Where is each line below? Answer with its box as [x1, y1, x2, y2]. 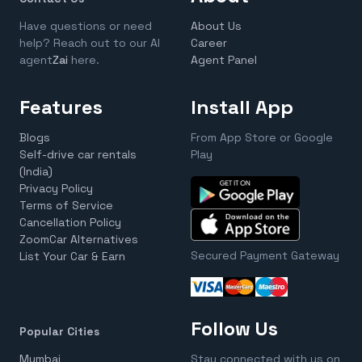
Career [191, 36, 227, 50]
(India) [19, 164, 53, 179]
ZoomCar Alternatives [19, 232, 138, 246]
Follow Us [191, 316, 278, 341]
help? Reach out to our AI [19, 36, 160, 50]
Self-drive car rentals [19, 147, 137, 162]
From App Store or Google [191, 130, 333, 145]
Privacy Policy [19, 181, 93, 196]
